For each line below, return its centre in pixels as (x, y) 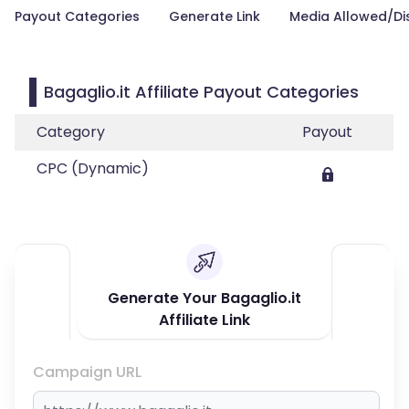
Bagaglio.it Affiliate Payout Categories (201, 92)
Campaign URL (87, 372)
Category (71, 132)
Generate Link (215, 16)
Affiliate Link (204, 320)
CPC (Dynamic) (93, 168)
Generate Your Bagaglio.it (204, 298)
